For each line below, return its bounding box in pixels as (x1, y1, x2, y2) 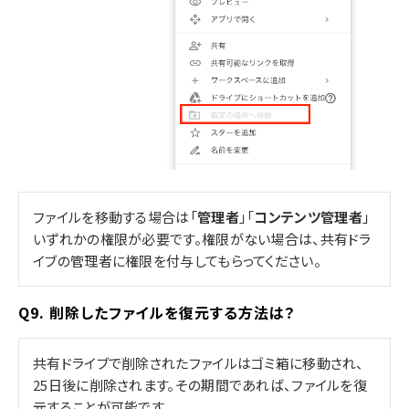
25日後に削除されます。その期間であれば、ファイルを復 (33, 375, 368, 395)
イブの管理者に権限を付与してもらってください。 (33, 251, 321, 271)
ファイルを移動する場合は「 (33, 207, 197, 227)
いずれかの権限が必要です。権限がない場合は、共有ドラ (33, 229, 372, 249)
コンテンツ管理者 (254, 207, 362, 227)
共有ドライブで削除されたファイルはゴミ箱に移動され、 (33, 353, 364, 373)
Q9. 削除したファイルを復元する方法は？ (18, 301, 296, 324)
